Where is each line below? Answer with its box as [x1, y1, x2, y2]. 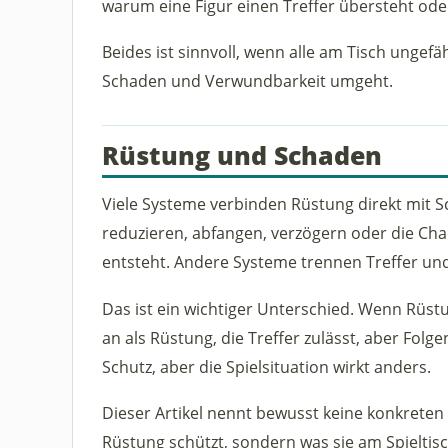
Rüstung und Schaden [101, 137, 382, 172]
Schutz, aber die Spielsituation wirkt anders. [101, 354, 431, 378]
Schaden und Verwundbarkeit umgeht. [101, 69, 393, 93]
